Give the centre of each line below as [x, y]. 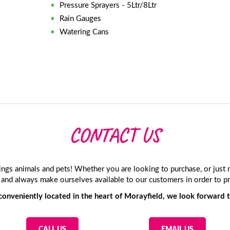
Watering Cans [84, 32]
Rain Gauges [81, 18]
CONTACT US [115, 135]
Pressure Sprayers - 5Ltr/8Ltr [108, 5]
